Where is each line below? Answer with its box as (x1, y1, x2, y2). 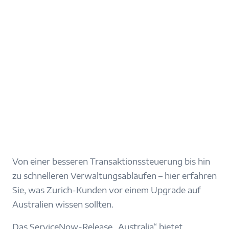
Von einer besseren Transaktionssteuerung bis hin (12, 156, 210, 167)
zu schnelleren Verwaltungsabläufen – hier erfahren (12, 171, 217, 181)
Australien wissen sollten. (12, 199, 113, 210)
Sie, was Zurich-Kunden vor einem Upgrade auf (12, 185, 201, 196)
